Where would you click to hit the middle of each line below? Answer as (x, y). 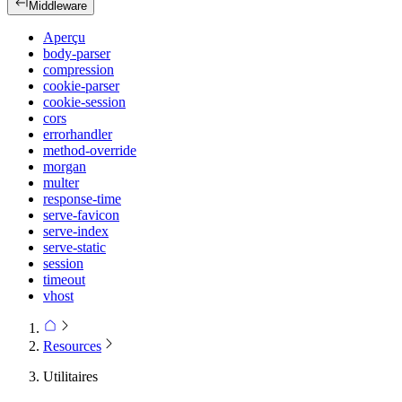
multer (61, 183)
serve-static (74, 248)
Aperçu (64, 38)
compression (79, 70)
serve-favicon (81, 215)
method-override (90, 151)
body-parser (77, 54)
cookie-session (84, 102)
